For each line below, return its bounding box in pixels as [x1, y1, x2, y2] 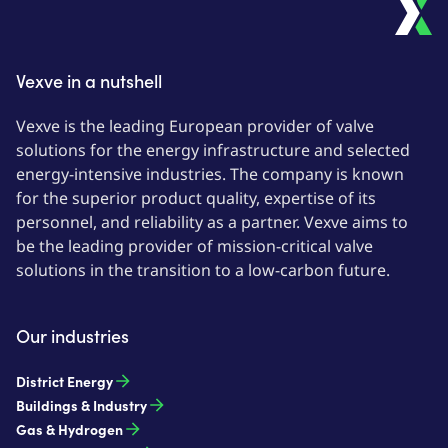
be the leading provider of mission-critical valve [16, 235, 377, 257]
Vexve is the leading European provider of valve [16, 115, 378, 137]
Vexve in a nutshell [16, 68, 162, 93]
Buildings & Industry [16, 395, 147, 415]
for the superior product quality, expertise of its [16, 187, 380, 209]
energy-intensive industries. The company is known [16, 163, 408, 185]
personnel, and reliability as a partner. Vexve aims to [16, 211, 412, 233]
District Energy [16, 371, 113, 391]
